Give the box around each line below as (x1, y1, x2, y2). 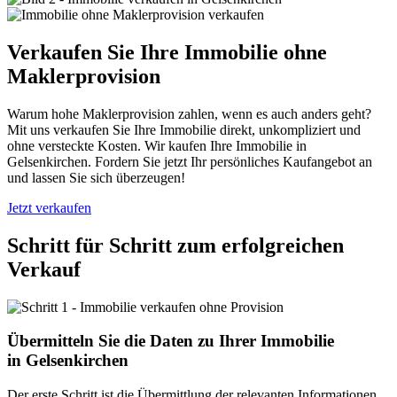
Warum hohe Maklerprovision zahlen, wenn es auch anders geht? (7, 105, 371, 121)
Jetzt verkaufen (7, 199, 91, 215)
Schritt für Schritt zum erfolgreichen (7, 233, 344, 257)
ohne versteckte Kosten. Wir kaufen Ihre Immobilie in (7, 137, 307, 153)
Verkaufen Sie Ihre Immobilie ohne (7, 40, 327, 64)
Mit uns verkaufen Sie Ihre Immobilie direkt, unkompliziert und (7, 121, 361, 137)
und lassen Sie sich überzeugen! (7, 169, 185, 185)
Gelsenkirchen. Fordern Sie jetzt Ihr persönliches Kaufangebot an (7, 153, 372, 169)
